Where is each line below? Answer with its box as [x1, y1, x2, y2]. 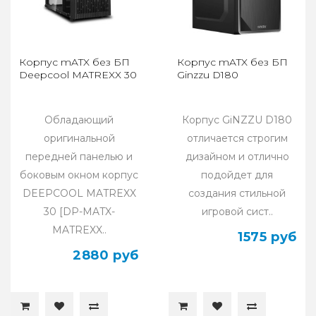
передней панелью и [25, 150, 133, 163]
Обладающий [44, 113, 114, 126]
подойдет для [201, 168, 273, 181]
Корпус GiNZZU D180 [182, 113, 292, 126]
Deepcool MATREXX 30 [19, 68, 137, 81]
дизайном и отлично [185, 150, 289, 163]
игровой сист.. [201, 205, 273, 218]
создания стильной [188, 186, 286, 200]
